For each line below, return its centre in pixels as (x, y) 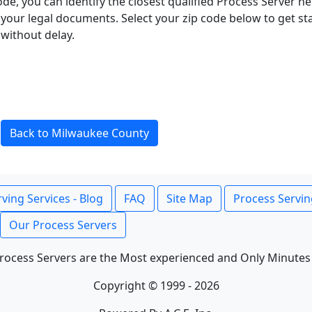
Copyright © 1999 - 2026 (156, 286)
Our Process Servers (63, 225)
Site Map (189, 198)
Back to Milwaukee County (79, 133)
